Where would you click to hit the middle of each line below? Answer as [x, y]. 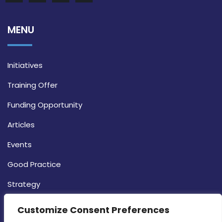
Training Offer [32, 85]
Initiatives [25, 65]
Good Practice [34, 164]
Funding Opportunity [45, 105]
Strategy [24, 184]
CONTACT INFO [43, 202]
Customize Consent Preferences [93, 210]
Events [20, 144]
